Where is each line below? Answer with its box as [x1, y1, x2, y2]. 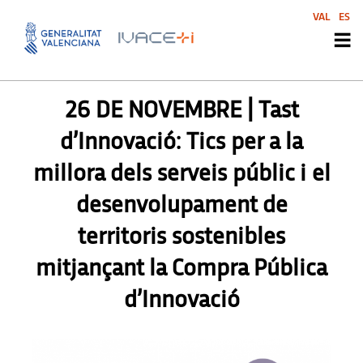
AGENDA [107, 41, 154, 56]
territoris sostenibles [78, 224, 285, 250]
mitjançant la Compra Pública [36, 256, 327, 281]
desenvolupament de [75, 193, 288, 218]
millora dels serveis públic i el [32, 161, 331, 186]
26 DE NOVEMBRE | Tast [64, 98, 299, 123]
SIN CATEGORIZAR [159, 41, 256, 56]
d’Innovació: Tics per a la [60, 130, 303, 155]
